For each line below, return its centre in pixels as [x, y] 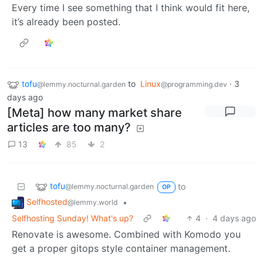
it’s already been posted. [66, 22]
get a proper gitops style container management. [121, 248]
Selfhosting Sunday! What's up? [73, 218]
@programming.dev [194, 85]
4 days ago [234, 218]
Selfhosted [47, 201]
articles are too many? [69, 127]
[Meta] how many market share [95, 112]
